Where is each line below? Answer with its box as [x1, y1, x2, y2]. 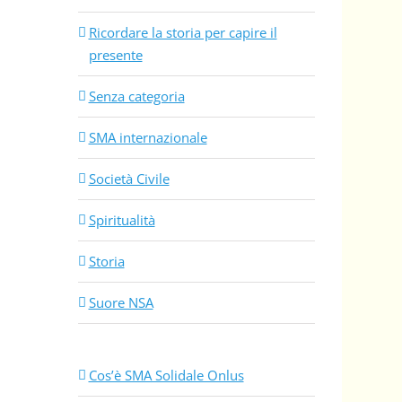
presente [88, 46, 143, 65]
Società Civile [88, 170, 170, 188]
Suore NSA [88, 293, 153, 312]
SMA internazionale [88, 128, 207, 147]
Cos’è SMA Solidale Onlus [88, 366, 244, 385]
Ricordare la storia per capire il [88, 23, 277, 42]
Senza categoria [88, 87, 185, 106]
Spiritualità [88, 211, 155, 230]
